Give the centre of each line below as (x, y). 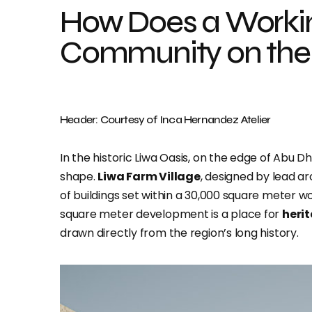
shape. (79, 177)
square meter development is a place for (171, 214)
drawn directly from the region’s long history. (179, 233)
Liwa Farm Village (149, 177)
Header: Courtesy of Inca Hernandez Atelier (165, 119)
